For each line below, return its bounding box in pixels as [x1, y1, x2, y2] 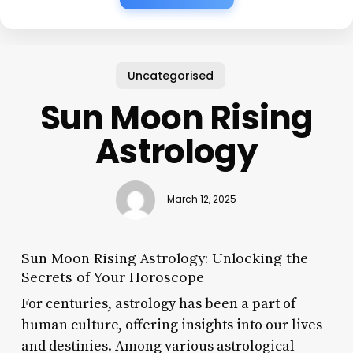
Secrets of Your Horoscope [20, 267, 204, 286]
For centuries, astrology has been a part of [20, 294, 296, 313]
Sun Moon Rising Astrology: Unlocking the [20, 248, 308, 267]
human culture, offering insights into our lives [20, 315, 322, 334]
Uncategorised [127, 67, 214, 84]
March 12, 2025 [167, 193, 237, 206]
